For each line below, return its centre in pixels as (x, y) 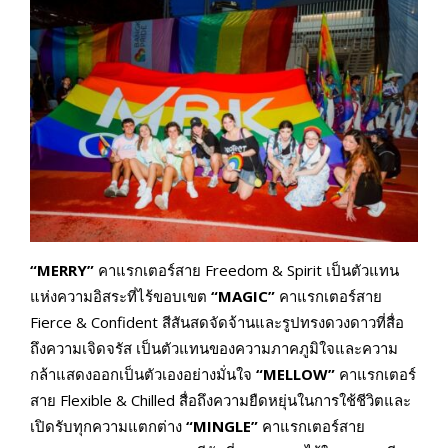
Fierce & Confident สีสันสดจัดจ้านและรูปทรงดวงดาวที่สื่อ (217, 322)
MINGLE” (225, 426)
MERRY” (65, 270)
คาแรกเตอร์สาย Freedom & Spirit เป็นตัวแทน (246, 270)
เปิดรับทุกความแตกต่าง (108, 426)
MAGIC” (246, 296)
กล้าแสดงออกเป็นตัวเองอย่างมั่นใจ (143, 374)
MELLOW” (299, 374)
